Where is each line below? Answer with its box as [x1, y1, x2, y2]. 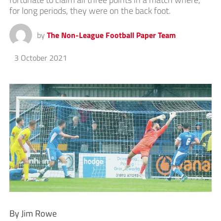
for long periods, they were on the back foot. [9, 4, 171, 18]
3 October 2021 [14, 52, 67, 64]
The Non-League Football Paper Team [46, 29, 176, 41]
